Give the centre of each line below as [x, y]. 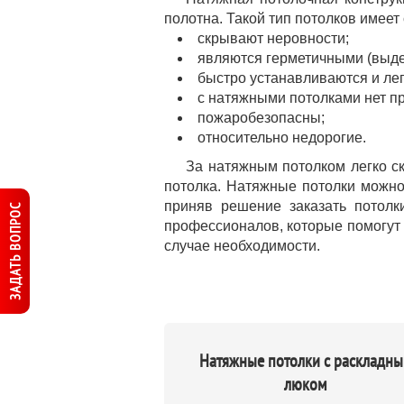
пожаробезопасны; [261, 118]
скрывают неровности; [273, 38]
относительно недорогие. [282, 138]
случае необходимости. [242, 246]
